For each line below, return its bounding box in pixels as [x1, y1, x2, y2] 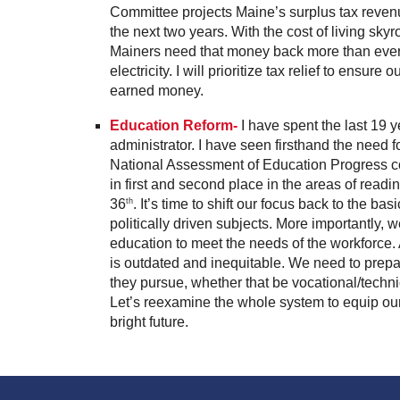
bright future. [109, 314, 188, 329]
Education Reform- [109, 118, 237, 133]
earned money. [109, 83, 204, 98]
